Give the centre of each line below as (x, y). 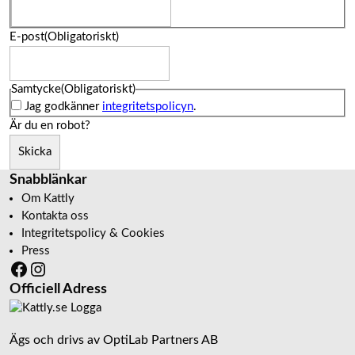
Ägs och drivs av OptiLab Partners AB (114, 340)
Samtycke (36, 89)
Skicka (35, 151)
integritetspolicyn (148, 106)
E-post (27, 36)
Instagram (69, 268)
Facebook (49, 268)
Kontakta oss (55, 216)
